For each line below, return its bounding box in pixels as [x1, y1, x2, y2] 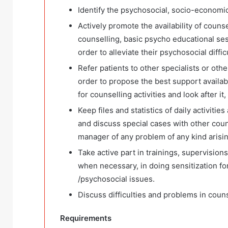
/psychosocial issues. [78, 174, 155, 184]
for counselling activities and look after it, [78, 90, 226, 100]
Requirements [60, 213, 111, 223]
